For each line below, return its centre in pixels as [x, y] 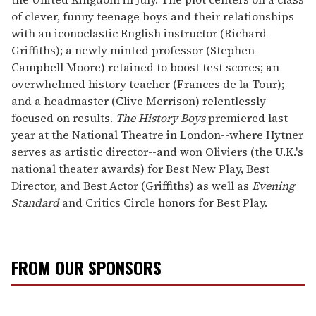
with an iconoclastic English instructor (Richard [139, 33]
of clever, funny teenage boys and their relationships [153, 16]
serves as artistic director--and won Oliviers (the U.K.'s [157, 152]
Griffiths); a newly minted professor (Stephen [133, 50]
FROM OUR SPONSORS [86, 267]
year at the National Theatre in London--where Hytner [157, 135]
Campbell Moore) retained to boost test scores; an [145, 67]
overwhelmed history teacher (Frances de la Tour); [148, 84]
